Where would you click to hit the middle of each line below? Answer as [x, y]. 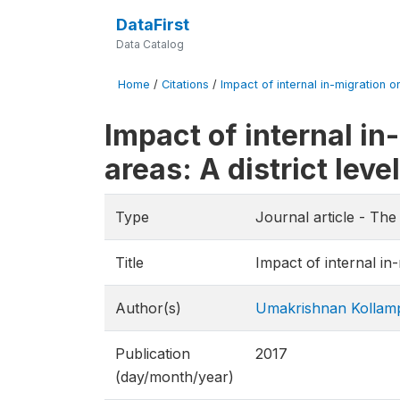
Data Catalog [150, 44]
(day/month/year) [175, 377]
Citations [185, 84]
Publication [153, 354]
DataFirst [152, 25]
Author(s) [148, 308]
